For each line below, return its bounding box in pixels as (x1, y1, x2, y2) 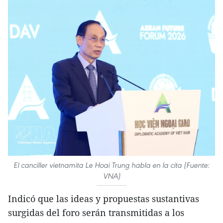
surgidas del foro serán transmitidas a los (8, 207, 184, 219)
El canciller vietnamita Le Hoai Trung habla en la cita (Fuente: (13, 160, 210, 170)
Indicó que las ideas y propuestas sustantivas (8, 193, 199, 205)
